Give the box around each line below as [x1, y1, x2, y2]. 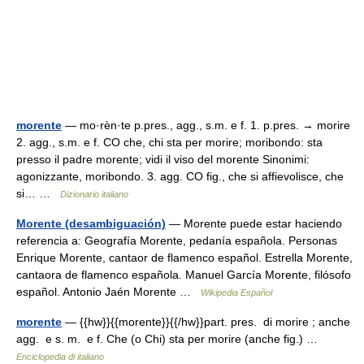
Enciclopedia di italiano [16, 352, 104, 362]
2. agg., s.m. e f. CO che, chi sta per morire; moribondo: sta [16, 136, 323, 149]
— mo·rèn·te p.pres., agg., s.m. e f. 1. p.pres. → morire [62, 119, 350, 132]
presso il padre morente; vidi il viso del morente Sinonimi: [16, 153, 310, 166]
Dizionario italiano [60, 189, 128, 199]
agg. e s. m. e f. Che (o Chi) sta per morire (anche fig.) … [16, 332, 324, 345]
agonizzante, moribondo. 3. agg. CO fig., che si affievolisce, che [16, 170, 344, 183]
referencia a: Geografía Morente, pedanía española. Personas [16, 234, 337, 247]
